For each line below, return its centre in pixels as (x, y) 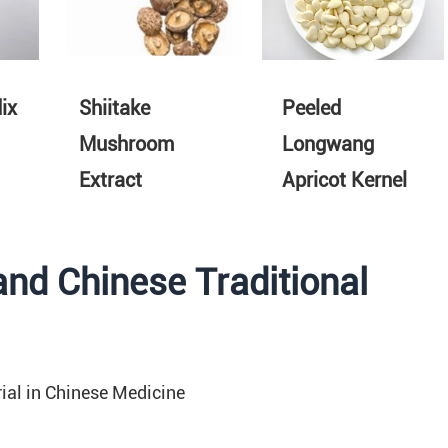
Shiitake (114, 108)
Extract (110, 180)
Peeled (311, 108)
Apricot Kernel (344, 180)
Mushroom (126, 144)
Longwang (327, 144)
